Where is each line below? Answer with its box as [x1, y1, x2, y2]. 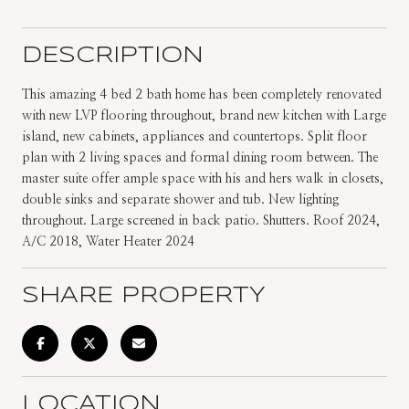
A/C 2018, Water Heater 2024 [22, 235, 194, 248]
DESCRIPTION [22, 45, 204, 67]
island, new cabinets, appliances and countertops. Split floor [22, 130, 367, 143]
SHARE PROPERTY [22, 285, 266, 307]
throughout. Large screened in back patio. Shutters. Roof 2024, [22, 214, 380, 227]
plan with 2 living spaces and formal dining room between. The [22, 151, 378, 164]
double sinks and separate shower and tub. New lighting [22, 193, 339, 206]
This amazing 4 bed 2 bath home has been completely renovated [22, 88, 382, 101]
